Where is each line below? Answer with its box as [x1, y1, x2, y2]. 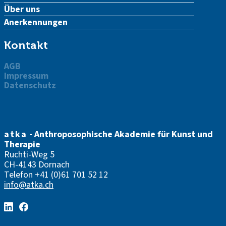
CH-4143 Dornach [4, 158, 70, 171]
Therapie [4, 138, 40, 151]
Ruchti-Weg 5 [4, 148, 54, 161]
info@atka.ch [4, 179, 53, 191]
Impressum [4, 70, 48, 82]
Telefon [4, 168, 35, 181]
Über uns [4, 3, 40, 16]
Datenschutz [4, 79, 56, 92]
